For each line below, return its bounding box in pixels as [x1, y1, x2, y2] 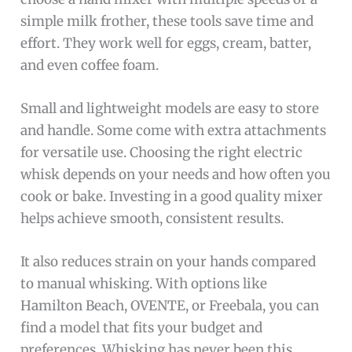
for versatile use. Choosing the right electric [20, 144, 303, 162]
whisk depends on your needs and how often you [20, 166, 332, 184]
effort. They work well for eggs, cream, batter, [20, 35, 312, 53]
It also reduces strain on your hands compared [20, 253, 317, 271]
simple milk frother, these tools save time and [20, 13, 314, 31]
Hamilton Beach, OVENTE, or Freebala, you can [20, 297, 320, 315]
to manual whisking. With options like [20, 275, 268, 293]
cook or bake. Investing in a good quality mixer [20, 188, 324, 206]
